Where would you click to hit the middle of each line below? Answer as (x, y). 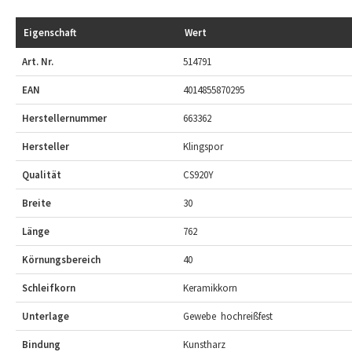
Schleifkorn (49, 288)
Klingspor (203, 147)
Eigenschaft (50, 33)
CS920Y (198, 175)
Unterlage (46, 317)
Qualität (42, 175)
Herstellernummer (64, 119)
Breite (37, 203)
